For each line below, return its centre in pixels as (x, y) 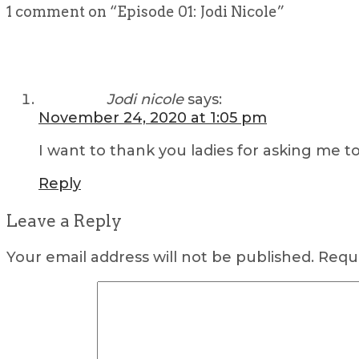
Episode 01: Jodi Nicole (197, 11)
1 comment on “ (62, 11)
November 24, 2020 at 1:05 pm (153, 117)
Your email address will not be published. (160, 257)
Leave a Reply (64, 220)
